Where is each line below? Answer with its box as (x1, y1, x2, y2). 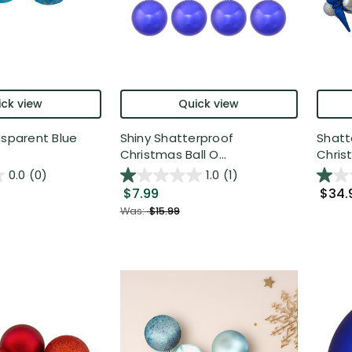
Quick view (178, 96, 240, 112)
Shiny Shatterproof (119, 130, 233, 147)
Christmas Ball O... (119, 146, 227, 163)
